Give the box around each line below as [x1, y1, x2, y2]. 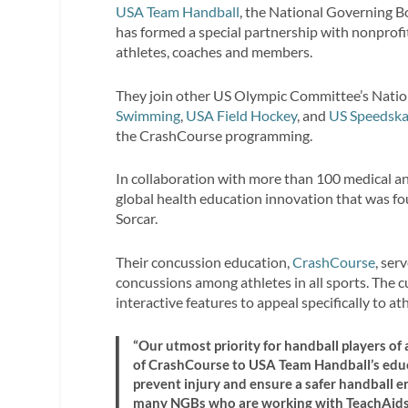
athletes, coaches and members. [116, 43, 313, 61]
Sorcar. [116, 209, 158, 228]
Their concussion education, [116, 252, 293, 270]
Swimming [116, 106, 181, 124]
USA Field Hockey [186, 106, 298, 124]
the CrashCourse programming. [116, 126, 313, 144]
